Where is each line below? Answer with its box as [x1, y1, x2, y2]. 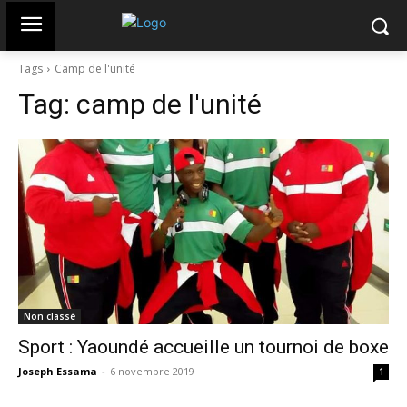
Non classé [24, 310, 75, 323]
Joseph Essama [18, 364, 97, 378]
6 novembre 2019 [110, 364, 194, 378]
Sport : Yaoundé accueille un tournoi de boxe [18, 336, 389, 358]
